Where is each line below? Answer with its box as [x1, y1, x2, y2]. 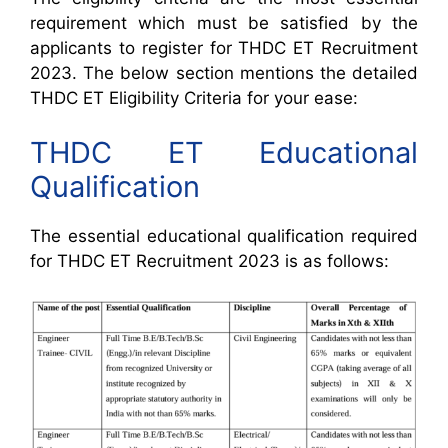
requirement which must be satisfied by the [30, 12, 418, 33]
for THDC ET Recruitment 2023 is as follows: [30, 251, 389, 272]
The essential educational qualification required [30, 226, 418, 247]
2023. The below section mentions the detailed [30, 62, 418, 83]
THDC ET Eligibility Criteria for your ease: [30, 87, 358, 108]
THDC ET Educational [30, 135, 418, 171]
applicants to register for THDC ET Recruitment [30, 37, 418, 58]
